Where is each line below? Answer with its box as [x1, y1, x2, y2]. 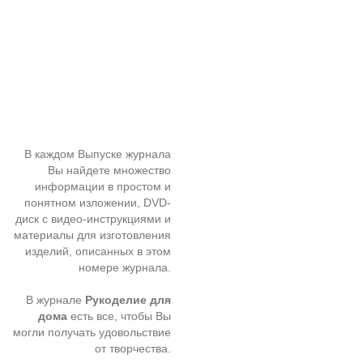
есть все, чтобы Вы [67, 310, 171, 322]
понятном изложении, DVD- [24, 196, 171, 209]
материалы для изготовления [14, 228, 171, 241]
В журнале [26, 293, 85, 306]
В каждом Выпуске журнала [24, 147, 171, 160]
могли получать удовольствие [13, 326, 171, 339]
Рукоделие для [85, 293, 171, 306]
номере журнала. [79, 261, 171, 274]
